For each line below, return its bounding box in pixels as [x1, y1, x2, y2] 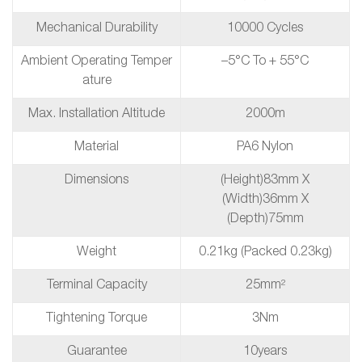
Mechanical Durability [36, 23, 158, 36]
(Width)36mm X [221, 194, 309, 207]
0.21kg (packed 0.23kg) [198, 246, 332, 259]
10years [243, 346, 287, 359]
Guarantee [66, 346, 127, 359]
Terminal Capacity [46, 280, 147, 293]
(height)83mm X [221, 175, 309, 187]
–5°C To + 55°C [221, 56, 309, 69]
